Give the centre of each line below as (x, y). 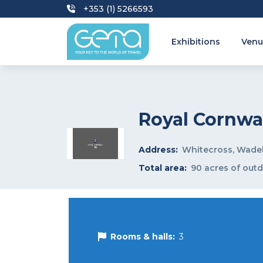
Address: (158, 150)
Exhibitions (196, 42)
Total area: (162, 168)
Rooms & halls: (143, 237)
